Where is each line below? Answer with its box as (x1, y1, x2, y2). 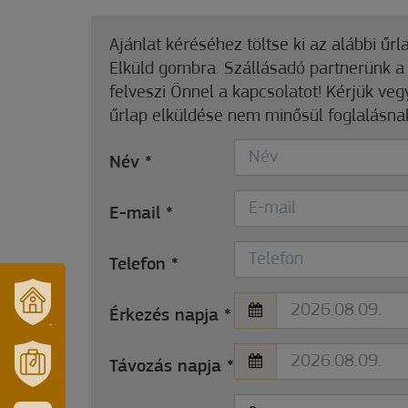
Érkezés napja (109, 307, 224, 325)
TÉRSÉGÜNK (36, 352, 122, 366)
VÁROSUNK (36, 325, 113, 339)
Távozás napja (109, 358, 227, 376)
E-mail (109, 205, 166, 223)
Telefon (109, 256, 171, 274)
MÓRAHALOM (36, 387, 127, 401)
